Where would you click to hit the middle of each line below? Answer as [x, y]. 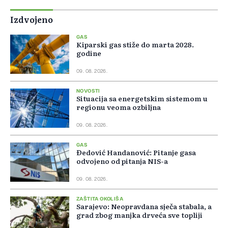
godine [89, 53]
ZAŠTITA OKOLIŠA [100, 199]
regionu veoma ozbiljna [119, 107]
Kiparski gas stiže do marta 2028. [135, 45]
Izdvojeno [32, 20]
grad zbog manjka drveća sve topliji [139, 215]
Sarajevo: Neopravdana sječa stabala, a [144, 206]
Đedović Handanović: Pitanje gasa [136, 152]
